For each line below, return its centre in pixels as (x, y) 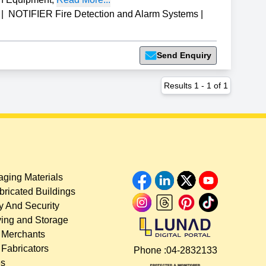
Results (179, 85)
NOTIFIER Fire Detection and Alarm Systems (104, 14)
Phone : (150, 250)
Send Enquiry (184, 55)
